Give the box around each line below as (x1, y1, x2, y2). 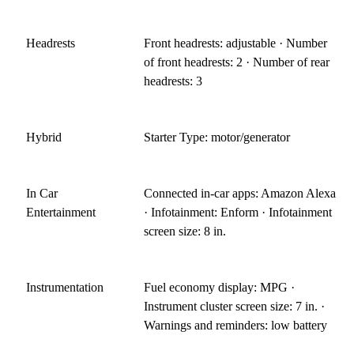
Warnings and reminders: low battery (144, 318, 328, 332)
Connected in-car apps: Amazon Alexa (144, 186, 337, 200)
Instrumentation (26, 280, 104, 294)
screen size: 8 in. (144, 224, 227, 238)
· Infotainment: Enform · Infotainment (144, 205, 333, 219)
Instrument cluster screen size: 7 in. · (144, 299, 326, 313)
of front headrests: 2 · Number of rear (144, 55, 330, 69)
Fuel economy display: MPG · (144, 280, 296, 294)
